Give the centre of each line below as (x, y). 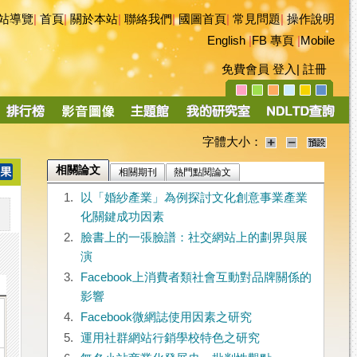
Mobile (318, 41)
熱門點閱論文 (203, 173)
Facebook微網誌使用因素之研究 (166, 318)
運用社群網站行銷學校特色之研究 (170, 338)
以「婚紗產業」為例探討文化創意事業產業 (194, 198)
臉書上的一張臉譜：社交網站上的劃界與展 (194, 238)
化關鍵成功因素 (122, 217)
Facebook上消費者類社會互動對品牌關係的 (196, 278)
